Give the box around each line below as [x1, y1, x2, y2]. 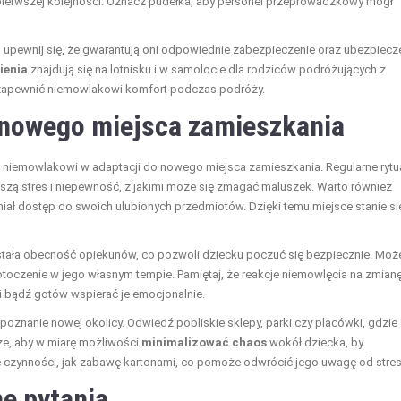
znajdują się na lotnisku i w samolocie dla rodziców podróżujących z [28, 63, 386, 77]
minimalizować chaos [141, 336, 267, 350]
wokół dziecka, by [267, 336, 363, 350]
